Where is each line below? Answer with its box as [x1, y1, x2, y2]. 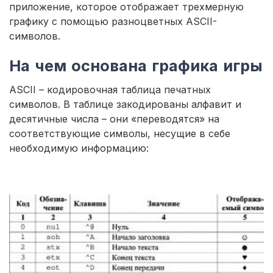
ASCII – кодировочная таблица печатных [9, 83, 211, 96]
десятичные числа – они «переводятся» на [9, 113, 219, 126]
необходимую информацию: [9, 142, 149, 155]
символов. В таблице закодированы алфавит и [9, 98, 241, 111]
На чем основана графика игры [9, 56, 263, 76]
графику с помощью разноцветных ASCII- [9, 15, 217, 28]
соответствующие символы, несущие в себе [9, 127, 230, 140]
